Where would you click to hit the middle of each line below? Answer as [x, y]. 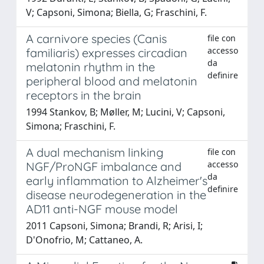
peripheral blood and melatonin [112, 81]
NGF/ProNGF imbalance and [104, 166]
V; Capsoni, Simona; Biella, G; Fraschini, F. [116, 12]
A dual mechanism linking [95, 152]
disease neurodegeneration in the [116, 194]
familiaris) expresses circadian [107, 52]
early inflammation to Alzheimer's [117, 180]
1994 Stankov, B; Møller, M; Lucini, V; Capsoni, [126, 112]
